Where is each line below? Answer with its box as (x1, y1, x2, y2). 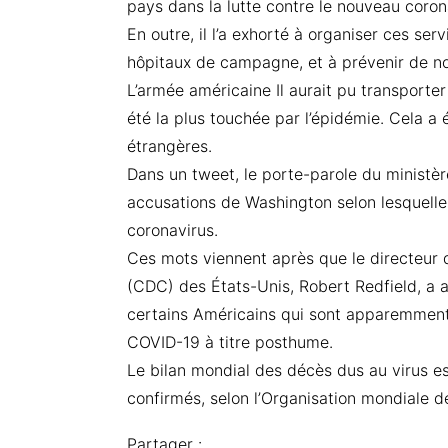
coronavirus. (127, 220, 218, 240)
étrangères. (127, 136, 212, 156)
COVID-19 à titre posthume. (127, 332, 333, 352)
